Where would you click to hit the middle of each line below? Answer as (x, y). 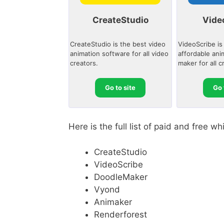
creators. (84, 63)
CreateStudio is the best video (118, 44)
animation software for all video (119, 53)
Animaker (113, 202)
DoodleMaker (121, 177)
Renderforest (120, 214)
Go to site (120, 87)
